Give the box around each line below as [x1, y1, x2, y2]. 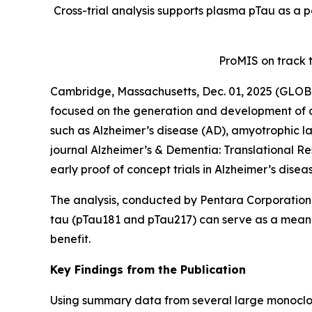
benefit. [50, 232, 91, 247]
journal [50, 143, 91, 157]
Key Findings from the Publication [50, 263, 246, 277]
